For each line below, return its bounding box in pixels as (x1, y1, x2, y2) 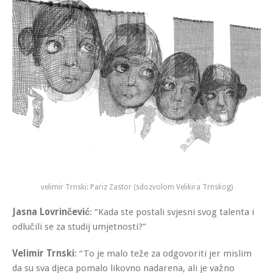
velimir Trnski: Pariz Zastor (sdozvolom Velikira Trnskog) (40, 182, 233, 191)
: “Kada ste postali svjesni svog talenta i (90, 206, 254, 218)
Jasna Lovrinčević (12, 206, 90, 218)
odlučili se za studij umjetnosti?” (12, 221, 146, 232)
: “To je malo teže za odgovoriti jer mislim (74, 247, 252, 259)
